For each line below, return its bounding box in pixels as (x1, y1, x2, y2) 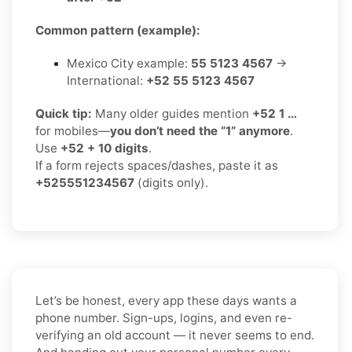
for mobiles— (35, 123, 110, 138)
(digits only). (134, 174, 208, 190)
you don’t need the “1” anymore (110, 123, 290, 138)
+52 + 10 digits (60, 140, 148, 156)
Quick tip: (35, 105, 92, 121)
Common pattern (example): (35, 22, 200, 38)
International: (67, 72, 146, 88)
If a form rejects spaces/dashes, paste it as (35, 157, 278, 173)
